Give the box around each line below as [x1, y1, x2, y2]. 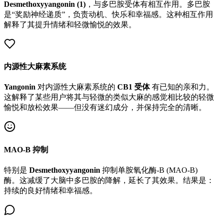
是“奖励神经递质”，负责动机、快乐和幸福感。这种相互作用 [4, 10, 213, 18]
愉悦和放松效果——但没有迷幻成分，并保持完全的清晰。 [4, 103, 206, 112]
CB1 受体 [117, 83, 150, 91]
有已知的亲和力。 [150, 83, 214, 91]
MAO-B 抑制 [4, 145, 48, 154]
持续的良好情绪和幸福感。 [4, 186, 97, 195]
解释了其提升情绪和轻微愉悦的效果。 [4, 20, 136, 29]
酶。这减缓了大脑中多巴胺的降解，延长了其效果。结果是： [4, 176, 214, 184]
